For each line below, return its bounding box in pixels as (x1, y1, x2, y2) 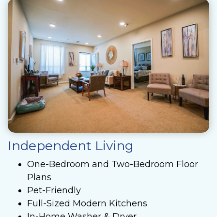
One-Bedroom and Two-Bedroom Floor (27, 158, 198, 170)
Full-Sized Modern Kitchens (27, 198, 147, 209)
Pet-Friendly (27, 185, 81, 196)
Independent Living (8, 138, 134, 154)
